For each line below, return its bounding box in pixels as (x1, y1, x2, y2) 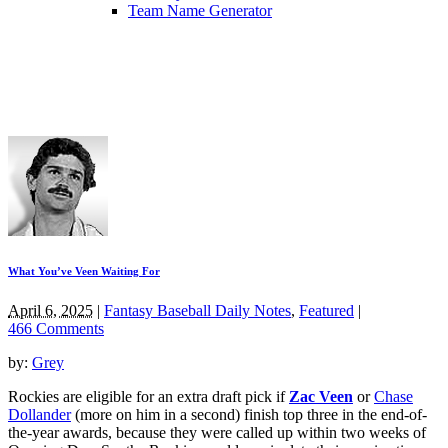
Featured (299, 301, 354, 319)
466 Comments (8, 319, 104, 337)
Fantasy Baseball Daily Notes (104, 301, 291, 319)
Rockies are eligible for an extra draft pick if (8, 387, 289, 405)
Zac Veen (289, 387, 353, 405)
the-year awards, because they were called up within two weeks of (8, 423, 426, 441)
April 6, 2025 (8, 301, 93, 319)
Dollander (8, 405, 71, 423)
